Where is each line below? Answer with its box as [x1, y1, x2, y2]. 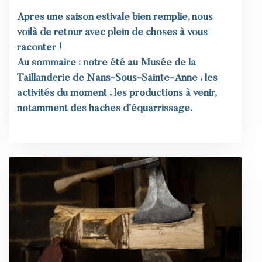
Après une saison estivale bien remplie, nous [16, 12, 213, 23]
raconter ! [16, 42, 61, 53]
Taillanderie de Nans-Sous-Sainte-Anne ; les [16, 73, 218, 84]
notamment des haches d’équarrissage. [16, 103, 192, 114]
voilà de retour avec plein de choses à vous [16, 27, 208, 38]
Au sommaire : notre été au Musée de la [16, 57, 196, 68]
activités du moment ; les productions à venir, [16, 88, 216, 99]
